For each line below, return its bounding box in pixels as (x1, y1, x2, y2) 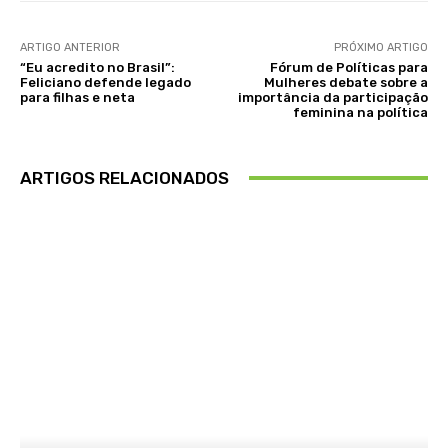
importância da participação (237, 89, 428, 105)
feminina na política (292, 104, 428, 120)
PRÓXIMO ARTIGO (333, 40, 428, 54)
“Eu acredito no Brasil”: (20, 59, 175, 75)
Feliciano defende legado (20, 74, 191, 90)
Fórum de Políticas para (269, 59, 428, 75)
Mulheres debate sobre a (263, 74, 428, 90)
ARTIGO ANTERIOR (20, 40, 120, 54)
